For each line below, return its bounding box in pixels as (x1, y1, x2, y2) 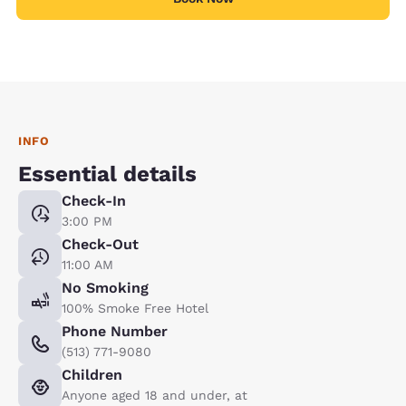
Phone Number (62, 322, 168, 340)
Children (62, 365, 122, 383)
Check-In (62, 191, 126, 209)
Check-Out (62, 235, 139, 253)
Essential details (18, 160, 197, 187)
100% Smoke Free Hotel (62, 300, 208, 315)
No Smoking (62, 278, 149, 296)
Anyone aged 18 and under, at (62, 387, 247, 402)
